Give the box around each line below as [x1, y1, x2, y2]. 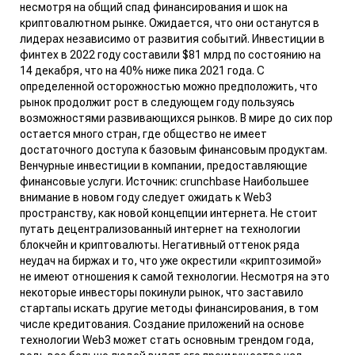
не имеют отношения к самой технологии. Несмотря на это [20, 269, 330, 283]
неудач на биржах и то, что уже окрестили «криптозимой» [20, 254, 322, 267]
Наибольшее [241, 174, 309, 188]
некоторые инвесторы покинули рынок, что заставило [20, 285, 303, 299]
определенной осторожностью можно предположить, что [20, 79, 318, 93]
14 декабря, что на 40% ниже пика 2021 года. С [20, 63, 265, 77]
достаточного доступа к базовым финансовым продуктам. [20, 143, 330, 156]
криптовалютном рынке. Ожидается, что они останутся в [20, 16, 319, 29]
